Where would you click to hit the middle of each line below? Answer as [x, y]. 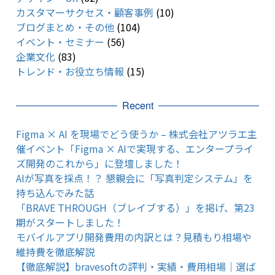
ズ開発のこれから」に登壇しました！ [99, 164]
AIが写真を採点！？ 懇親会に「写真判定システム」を [134, 178]
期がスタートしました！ [70, 223]
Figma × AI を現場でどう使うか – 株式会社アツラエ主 [136, 134]
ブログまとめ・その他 [65, 27]
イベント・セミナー [60, 42]
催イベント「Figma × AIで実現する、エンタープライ [134, 149]
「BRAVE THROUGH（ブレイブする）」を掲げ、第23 [135, 208]
